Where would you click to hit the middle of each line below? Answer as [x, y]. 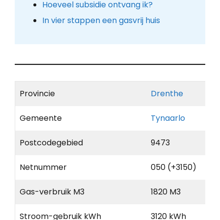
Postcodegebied [51, 143]
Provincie [37, 94]
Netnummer [43, 167]
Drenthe [167, 94]
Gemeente [41, 118]
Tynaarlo [168, 118]
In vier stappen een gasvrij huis [101, 21]
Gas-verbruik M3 [52, 192]
